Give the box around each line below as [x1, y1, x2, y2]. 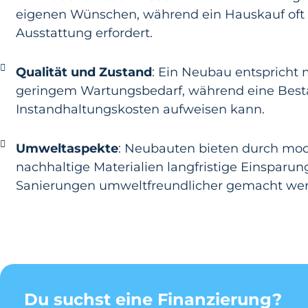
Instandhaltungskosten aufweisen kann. [15, 102, 265, 117]
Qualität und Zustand [15, 65, 152, 80]
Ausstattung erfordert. [15, 25, 153, 41]
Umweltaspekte [15, 141, 118, 156]
